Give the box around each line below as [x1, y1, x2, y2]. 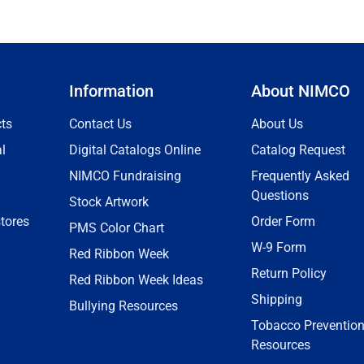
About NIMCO [251, 81, 350, 101]
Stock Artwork [69, 194, 149, 210]
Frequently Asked [251, 168, 349, 184]
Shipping [251, 292, 302, 307]
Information [69, 81, 154, 101]
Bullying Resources [69, 298, 178, 314]
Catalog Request [251, 142, 345, 158]
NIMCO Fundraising [69, 168, 181, 184]
